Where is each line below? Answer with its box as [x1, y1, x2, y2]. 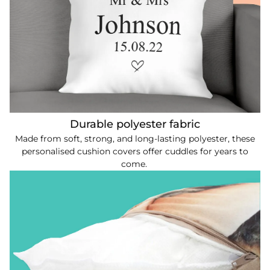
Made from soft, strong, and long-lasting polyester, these [15, 133, 255, 145]
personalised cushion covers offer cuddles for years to [22, 146, 248, 157]
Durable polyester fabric [70, 118, 200, 131]
